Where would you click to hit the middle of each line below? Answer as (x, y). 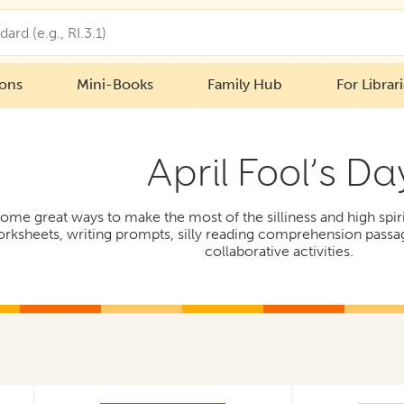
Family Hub (244, 84)
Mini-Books (115, 84)
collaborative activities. (281, 251)
